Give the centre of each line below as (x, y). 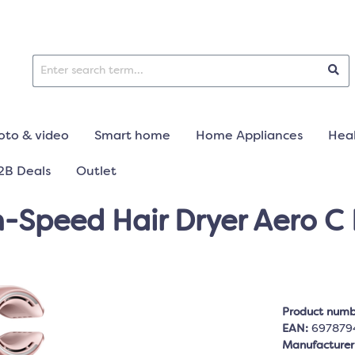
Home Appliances (249, 136)
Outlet (96, 172)
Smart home (132, 136)
